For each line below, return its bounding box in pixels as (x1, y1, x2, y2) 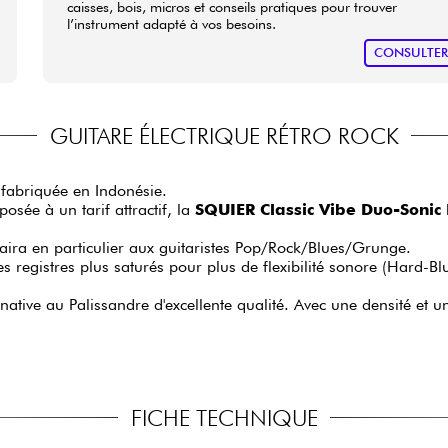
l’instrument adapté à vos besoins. (67, 15, 277, 33)
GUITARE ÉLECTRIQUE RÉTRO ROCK (49, 121, 399, 149)
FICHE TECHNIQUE (130, 403, 318, 431)
